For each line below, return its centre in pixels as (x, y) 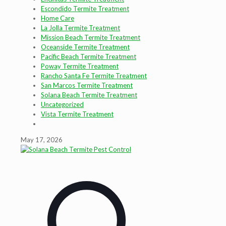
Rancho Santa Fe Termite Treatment (94, 76)
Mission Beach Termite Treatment (91, 37)
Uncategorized (62, 104)
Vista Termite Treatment (77, 114)
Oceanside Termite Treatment (85, 47)
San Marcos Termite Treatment (87, 85)
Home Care (58, 18)
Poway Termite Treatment (80, 66)
